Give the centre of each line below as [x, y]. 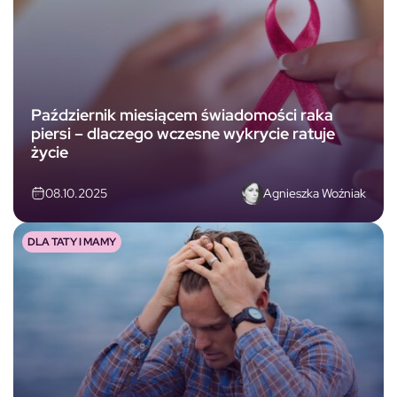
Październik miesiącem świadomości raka [182, 115]
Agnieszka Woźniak [315, 193]
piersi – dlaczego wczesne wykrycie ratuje [183, 134]
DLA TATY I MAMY [72, 241]
